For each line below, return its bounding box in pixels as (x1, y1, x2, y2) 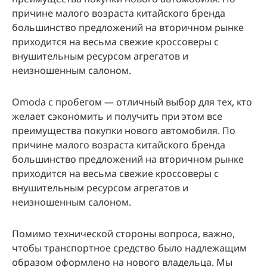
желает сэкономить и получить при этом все (12, 110, 222, 123)
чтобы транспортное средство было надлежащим (12, 241, 247, 255)
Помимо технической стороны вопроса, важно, (12, 227, 235, 241)
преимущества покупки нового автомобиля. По (12, 124, 235, 138)
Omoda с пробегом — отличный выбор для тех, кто (12, 95, 252, 109)
